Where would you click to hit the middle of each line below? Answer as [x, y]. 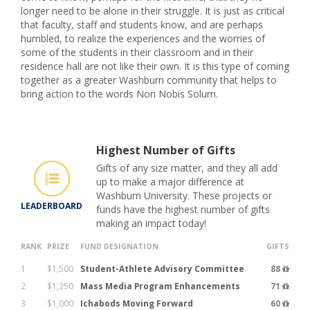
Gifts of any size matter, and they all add [187, 168]
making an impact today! [151, 224]
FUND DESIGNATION [119, 247]
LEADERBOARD [52, 206]
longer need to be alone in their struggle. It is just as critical [153, 11]
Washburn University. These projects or [184, 196]
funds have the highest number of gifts [183, 210]
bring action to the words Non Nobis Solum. [119, 94]
